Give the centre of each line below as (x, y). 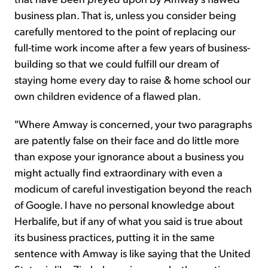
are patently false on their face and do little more (127, 140)
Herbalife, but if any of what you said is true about (129, 221)
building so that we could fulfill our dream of (117, 63)
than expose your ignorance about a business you (129, 156)
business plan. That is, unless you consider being (125, 15)
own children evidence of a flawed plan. (108, 96)
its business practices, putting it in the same (115, 237)
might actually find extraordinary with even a (118, 172)
